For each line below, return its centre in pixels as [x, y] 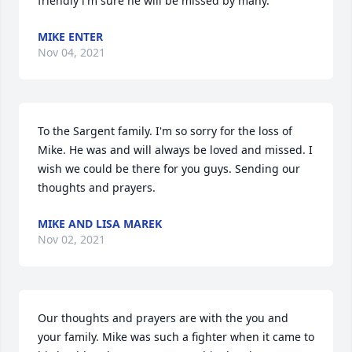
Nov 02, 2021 [71, 239]
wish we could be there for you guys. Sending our [169, 169]
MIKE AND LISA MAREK [100, 224]
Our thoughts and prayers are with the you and [163, 318]
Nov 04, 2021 [71, 52]
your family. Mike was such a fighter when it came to [176, 337]
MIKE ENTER [70, 37]
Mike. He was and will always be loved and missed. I [175, 150]
